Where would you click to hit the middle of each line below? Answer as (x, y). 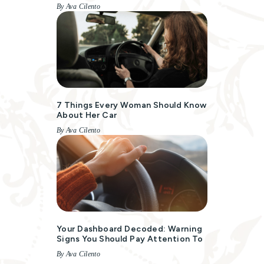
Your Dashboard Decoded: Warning (130, 229)
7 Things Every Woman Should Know (132, 105)
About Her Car (87, 115)
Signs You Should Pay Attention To (130, 239)
